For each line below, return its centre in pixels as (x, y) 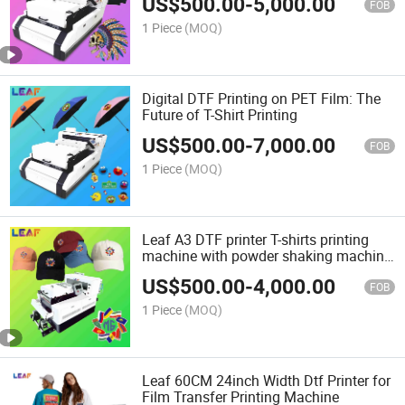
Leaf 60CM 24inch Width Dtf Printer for (267, 381)
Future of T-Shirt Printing (220, 114)
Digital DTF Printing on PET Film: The (262, 98)
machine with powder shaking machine (267, 256)
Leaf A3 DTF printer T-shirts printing (256, 240)
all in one (171, 273)
